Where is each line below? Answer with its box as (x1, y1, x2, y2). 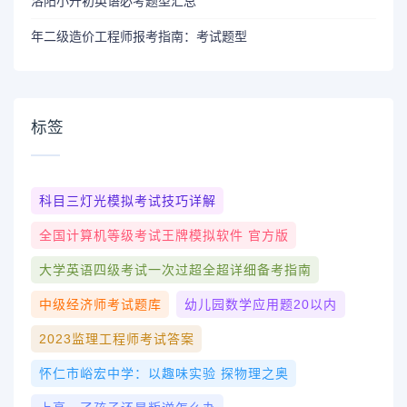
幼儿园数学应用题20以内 (184, 296, 337, 312)
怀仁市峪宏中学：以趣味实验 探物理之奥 (38, 365, 289, 381)
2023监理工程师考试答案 (38, 331, 194, 346)
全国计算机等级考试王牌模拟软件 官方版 (38, 227, 289, 243)
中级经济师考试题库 (38, 296, 162, 312)
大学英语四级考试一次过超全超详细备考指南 (38, 262, 312, 277)
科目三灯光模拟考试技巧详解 (38, 193, 216, 208)
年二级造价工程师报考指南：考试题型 (31, 29, 248, 45)
